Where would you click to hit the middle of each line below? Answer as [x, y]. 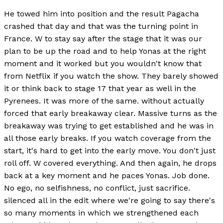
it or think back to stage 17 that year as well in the [100, 89]
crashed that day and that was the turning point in [101, 26]
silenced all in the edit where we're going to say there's [110, 201]
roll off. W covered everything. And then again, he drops [110, 163]
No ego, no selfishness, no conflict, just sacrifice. [97, 188]
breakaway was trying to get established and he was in [109, 126]
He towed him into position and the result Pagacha [102, 14]
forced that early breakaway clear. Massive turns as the [111, 113]
